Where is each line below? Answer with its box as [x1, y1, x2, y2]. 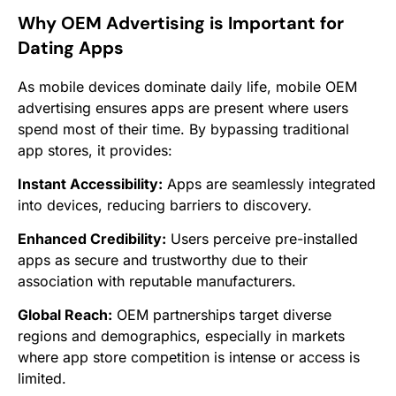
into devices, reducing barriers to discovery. [18, 195, 312, 214]
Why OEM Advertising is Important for [18, 11, 344, 34]
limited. [18, 369, 66, 387]
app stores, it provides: [18, 141, 172, 159]
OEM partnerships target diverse [112, 305, 331, 324]
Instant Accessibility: [18, 174, 163, 193]
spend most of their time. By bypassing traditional [18, 119, 349, 138]
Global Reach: [18, 305, 112, 324]
